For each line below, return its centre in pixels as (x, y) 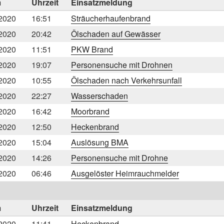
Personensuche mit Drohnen (122, 64)
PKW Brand (92, 49)
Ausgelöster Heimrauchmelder (125, 173)
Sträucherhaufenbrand (111, 18)
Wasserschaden (99, 95)
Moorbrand (90, 111)
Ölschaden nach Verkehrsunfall (126, 80)
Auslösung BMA (100, 142)
